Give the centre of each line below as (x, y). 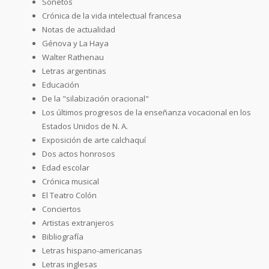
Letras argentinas (74, 71)
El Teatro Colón (69, 195)
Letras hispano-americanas (92, 250)
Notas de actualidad (79, 29)
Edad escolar (66, 167)
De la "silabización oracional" (95, 98)
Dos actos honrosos (79, 153)
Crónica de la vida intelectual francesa (112, 15)
